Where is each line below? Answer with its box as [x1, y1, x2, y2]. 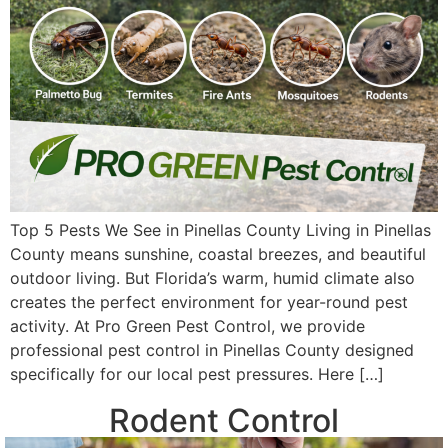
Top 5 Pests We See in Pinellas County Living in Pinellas [10, 220, 431, 241]
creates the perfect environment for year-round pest [10, 292, 408, 313]
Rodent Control [109, 401, 339, 441]
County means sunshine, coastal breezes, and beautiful [10, 244, 426, 265]
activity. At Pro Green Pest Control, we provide [10, 316, 365, 337]
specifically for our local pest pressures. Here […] [10, 364, 384, 385]
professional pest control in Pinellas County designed [10, 340, 414, 361]
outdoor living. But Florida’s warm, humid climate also [10, 268, 415, 289]
